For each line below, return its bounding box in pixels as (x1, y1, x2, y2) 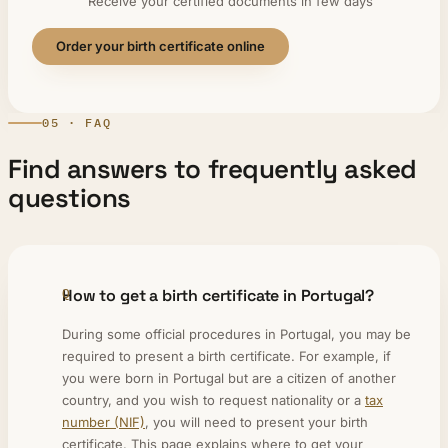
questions (8, 180, 131, 215)
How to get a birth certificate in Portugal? (62, 284, 375, 306)
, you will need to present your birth (145, 413, 368, 430)
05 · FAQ (42, 115, 112, 131)
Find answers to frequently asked (8, 151, 418, 186)
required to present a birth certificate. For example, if (62, 347, 391, 364)
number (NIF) (62, 413, 145, 430)
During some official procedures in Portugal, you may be (62, 325, 411, 342)
